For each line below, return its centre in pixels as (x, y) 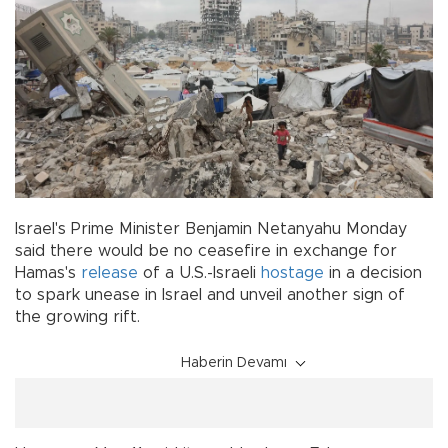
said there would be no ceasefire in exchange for (206, 250)
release (109, 272)
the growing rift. (77, 316)
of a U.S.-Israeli (199, 272)
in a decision (373, 272)
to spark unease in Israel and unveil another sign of (210, 294)
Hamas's (48, 272)
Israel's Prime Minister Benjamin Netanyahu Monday (211, 228)
